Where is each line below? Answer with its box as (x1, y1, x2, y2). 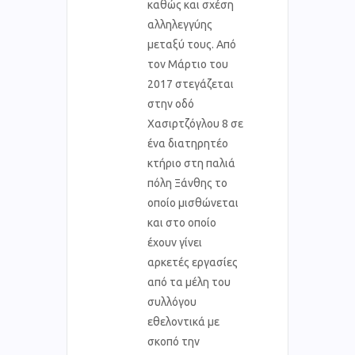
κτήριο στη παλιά (147, 156, 235, 170)
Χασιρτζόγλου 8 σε (147, 116, 243, 130)
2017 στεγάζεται (147, 77, 234, 90)
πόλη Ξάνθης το (147, 176, 227, 189)
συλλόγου (147, 295, 197, 308)
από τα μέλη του (147, 275, 231, 288)
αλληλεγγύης (147, 17, 212, 31)
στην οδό (147, 97, 194, 110)
